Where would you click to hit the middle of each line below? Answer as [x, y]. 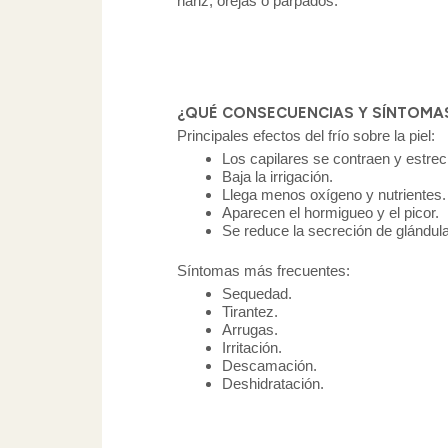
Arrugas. [250, 330]
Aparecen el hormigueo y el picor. [330, 212]
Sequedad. [257, 294]
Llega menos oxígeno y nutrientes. [334, 194]
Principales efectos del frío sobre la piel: [306, 135]
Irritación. [252, 348]
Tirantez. [250, 312]
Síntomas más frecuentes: [263, 271]
